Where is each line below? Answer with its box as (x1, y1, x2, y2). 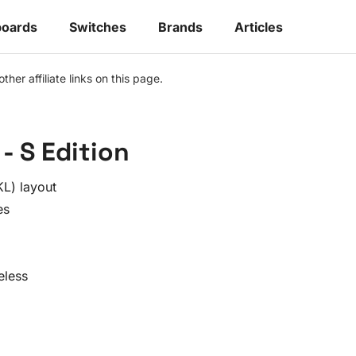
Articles (234, 19, 283, 35)
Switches (69, 19, 126, 35)
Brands (158, 19, 203, 35)
